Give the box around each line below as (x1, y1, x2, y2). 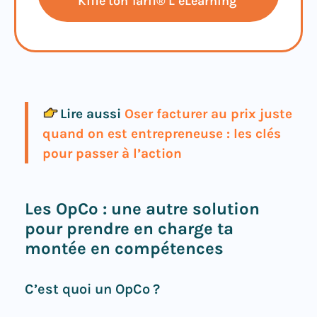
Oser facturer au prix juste (125, 106, 292, 122)
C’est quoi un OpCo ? (25, 281, 160, 298)
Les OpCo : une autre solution (25, 199, 260, 219)
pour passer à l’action (42, 146, 182, 162)
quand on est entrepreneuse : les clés (42, 126, 281, 142)
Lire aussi (60, 106, 121, 122)
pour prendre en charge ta (25, 219, 234, 239)
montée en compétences (25, 238, 224, 259)
